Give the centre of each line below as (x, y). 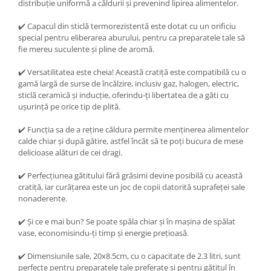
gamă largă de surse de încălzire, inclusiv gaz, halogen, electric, (129, 84)
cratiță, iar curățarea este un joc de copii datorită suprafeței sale (132, 187)
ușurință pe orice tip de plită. (69, 107)
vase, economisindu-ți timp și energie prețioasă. (103, 233)
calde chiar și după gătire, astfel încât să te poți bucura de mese (131, 141)
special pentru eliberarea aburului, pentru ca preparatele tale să (132, 38)
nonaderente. (43, 199)
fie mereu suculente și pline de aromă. (86, 49)
